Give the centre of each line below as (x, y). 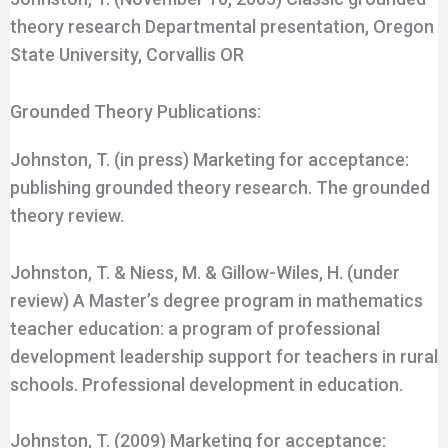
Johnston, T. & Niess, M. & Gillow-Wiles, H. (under (204, 272)
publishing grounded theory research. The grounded (219, 187)
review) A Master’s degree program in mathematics (216, 300)
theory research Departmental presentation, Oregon (221, 26)
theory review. (66, 215)
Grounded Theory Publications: (135, 111)
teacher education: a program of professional (194, 328)
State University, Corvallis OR (126, 54)
